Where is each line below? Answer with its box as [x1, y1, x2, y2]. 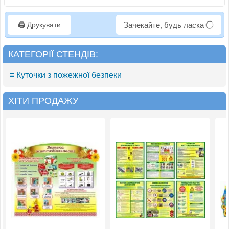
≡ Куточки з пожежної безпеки [10, 71, 122, 80]
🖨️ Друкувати [18, 20, 61, 29]
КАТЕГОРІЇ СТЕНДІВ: [8, 49, 98, 60]
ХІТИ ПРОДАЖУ [8, 96, 78, 106]
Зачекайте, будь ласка [124, 20, 206, 30]
